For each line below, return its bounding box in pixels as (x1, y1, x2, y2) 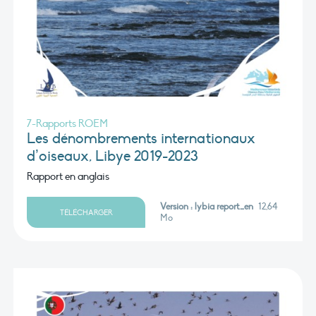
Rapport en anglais (27, 170, 109, 183)
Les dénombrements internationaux (27, 129, 255, 147)
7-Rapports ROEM (27, 116, 108, 130)
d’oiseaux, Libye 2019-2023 (27, 147, 197, 165)
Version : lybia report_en (159, 201, 253, 213)
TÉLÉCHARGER (59, 207, 113, 217)
